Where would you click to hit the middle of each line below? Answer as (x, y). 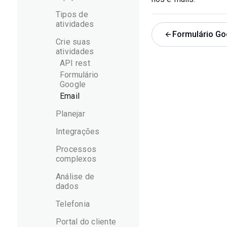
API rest (75, 63)
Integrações (78, 131)
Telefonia (73, 204)
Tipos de (72, 14)
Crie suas (73, 42)
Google (73, 84)
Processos (76, 149)
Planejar (70, 114)
